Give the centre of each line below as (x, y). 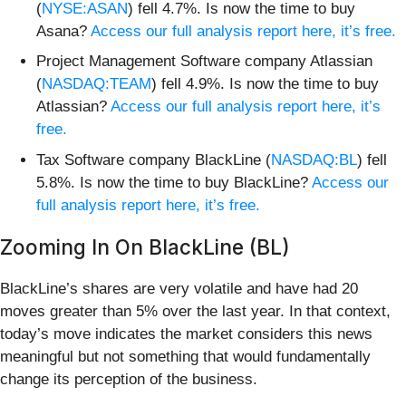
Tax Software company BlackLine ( (154, 159)
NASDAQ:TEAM (97, 84)
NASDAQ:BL (314, 159)
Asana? (63, 31)
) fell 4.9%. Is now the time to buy (265, 84)
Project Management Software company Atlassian (204, 62)
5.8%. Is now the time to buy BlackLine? (174, 182)
